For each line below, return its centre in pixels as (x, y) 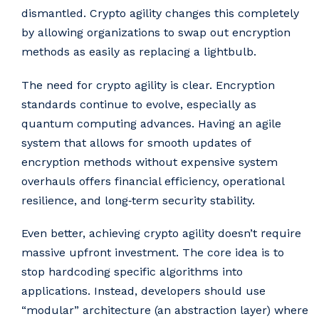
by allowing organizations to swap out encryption (156, 33)
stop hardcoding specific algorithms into (132, 271)
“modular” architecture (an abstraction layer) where (165, 310)
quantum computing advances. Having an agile (151, 123)
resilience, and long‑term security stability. (138, 200)
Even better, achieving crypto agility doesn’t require (161, 233)
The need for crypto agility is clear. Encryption (148, 85)
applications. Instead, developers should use (143, 291)
